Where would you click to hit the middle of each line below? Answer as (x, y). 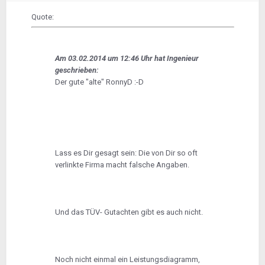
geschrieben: (77, 70)
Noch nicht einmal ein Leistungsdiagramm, (127, 259)
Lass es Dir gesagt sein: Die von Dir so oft (126, 153)
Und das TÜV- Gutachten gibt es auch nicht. (129, 212)
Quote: (42, 17)
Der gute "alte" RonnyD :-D (99, 82)
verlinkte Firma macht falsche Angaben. (122, 164)
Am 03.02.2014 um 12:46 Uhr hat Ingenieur (127, 58)
